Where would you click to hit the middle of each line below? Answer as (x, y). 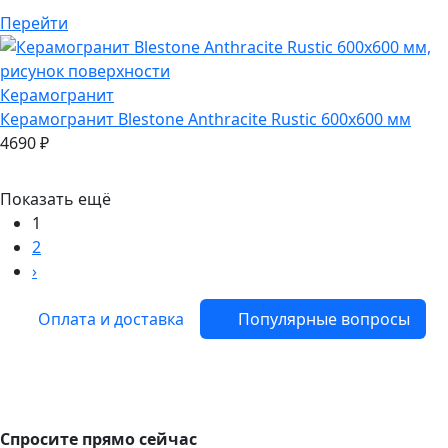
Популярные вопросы (322, 318)
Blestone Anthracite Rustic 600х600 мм (262, 118)
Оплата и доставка (109, 318)
